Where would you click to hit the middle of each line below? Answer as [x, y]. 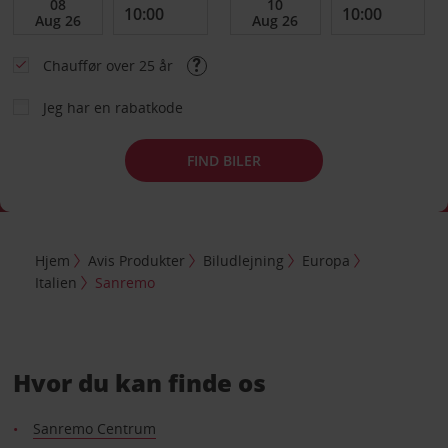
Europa [326, 260]
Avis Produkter [137, 260]
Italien [56, 282]
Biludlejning [244, 260]
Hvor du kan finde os [139, 382]
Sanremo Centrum [94, 428]
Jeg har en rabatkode [112, 107]
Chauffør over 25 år [109, 65]
